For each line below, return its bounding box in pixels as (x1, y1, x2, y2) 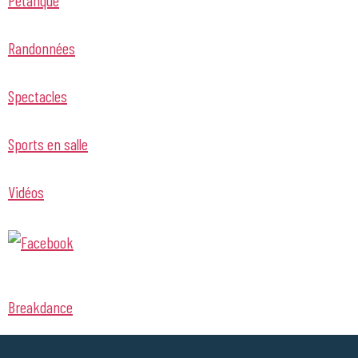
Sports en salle (8, 133, 88, 153)
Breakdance (8, 296, 73, 316)
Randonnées (8, 38, 75, 58)
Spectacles (8, 86, 67, 105)
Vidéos (8, 181, 44, 201)
